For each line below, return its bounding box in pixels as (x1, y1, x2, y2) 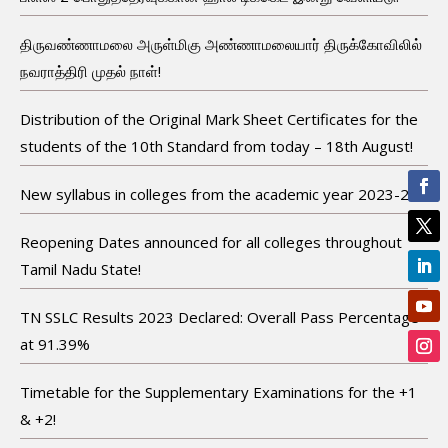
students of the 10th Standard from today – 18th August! (20, 135, 413, 156)
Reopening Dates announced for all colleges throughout (20, 231, 402, 252)
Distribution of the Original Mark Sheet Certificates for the (20, 108, 418, 129)
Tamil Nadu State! (20, 258, 141, 279)
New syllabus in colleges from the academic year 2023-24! (20, 183, 421, 204)
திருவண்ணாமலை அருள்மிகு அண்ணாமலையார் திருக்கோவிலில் (20, 33, 422, 54)
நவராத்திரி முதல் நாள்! (20, 60, 161, 81)
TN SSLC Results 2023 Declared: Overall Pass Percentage (20, 306, 419, 327)
